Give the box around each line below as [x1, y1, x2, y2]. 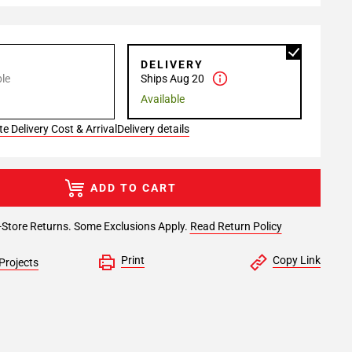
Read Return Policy [189, 220, 282, 233]
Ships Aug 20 [141, 72, 204, 85]
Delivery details [117, 123, 189, 135]
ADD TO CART [90, 181, 177, 194]
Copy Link [272, 254, 321, 266]
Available [141, 93, 185, 105]
